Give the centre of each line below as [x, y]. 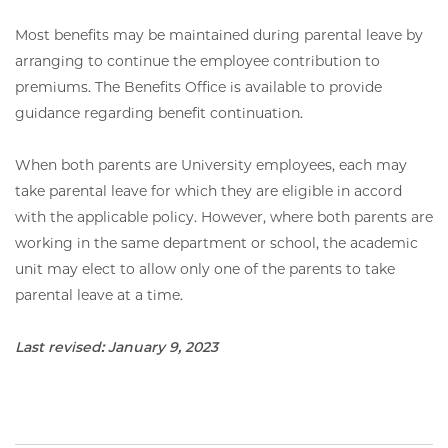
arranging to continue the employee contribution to [197, 60]
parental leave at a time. [99, 294]
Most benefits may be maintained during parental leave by [219, 34]
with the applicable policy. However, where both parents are [224, 216]
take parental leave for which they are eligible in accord [208, 190]
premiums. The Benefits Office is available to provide [198, 86]
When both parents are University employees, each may [211, 164]
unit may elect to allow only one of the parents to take [205, 268]
